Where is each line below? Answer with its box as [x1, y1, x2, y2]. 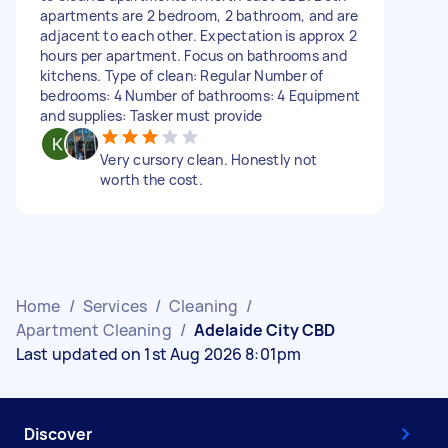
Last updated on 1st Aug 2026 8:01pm [16, 342, 302, 365]
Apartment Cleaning [16, 318, 172, 341]
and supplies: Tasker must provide [40, 105, 263, 125]
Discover [24, 422, 92, 445]
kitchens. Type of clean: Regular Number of [40, 65, 324, 85]
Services [82, 294, 147, 317]
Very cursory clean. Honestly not [100, 149, 317, 169]
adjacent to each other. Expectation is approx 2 [40, 25, 357, 45]
